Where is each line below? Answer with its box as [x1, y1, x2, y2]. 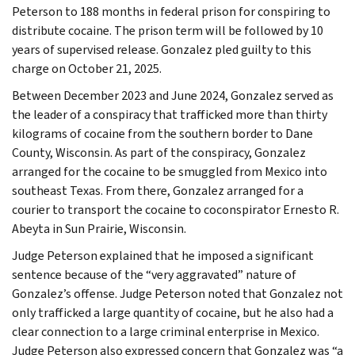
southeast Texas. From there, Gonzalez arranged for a [12, 181, 303, 199]
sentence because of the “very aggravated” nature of [12, 265, 296, 283]
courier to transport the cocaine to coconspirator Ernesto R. [12, 200, 339, 218]
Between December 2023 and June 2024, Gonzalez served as [12, 86, 334, 104]
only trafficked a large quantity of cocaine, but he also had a [12, 303, 334, 321]
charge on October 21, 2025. [12, 59, 162, 77]
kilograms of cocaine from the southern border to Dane [12, 124, 313, 142]
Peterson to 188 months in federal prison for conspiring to [12, 2, 330, 20]
